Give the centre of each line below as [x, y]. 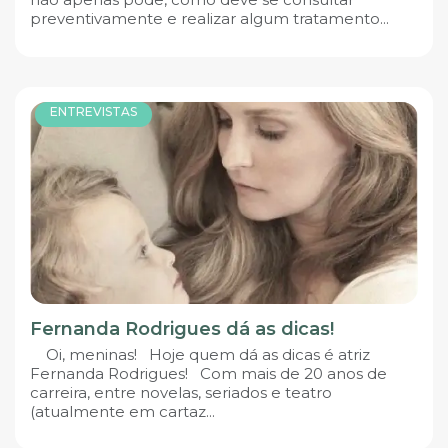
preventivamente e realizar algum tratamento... [209, 18]
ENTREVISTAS [93, 112]
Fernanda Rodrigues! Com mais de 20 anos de [208, 374]
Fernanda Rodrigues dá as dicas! [182, 329]
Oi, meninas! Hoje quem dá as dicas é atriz [200, 355]
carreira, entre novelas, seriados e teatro [181, 393]
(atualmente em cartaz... [122, 412]
